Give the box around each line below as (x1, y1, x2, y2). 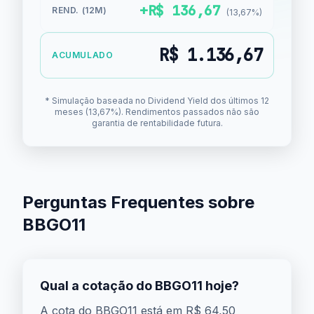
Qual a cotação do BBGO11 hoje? (40, 278, 239, 293)
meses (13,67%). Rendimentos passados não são (55, 107, 259, 117)
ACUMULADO (52, 50, 114, 60)
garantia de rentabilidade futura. (91, 118, 223, 128)
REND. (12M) (52, 5, 107, 15)
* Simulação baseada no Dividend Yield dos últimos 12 (45, 95, 269, 106)
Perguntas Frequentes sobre (22, 192, 254, 212)
